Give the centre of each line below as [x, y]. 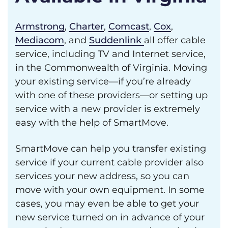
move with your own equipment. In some [110, 190]
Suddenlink [115, 40]
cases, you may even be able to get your [107, 204]
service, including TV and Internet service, [110, 54]
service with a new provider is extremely [108, 109]
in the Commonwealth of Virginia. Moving [111, 68]
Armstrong [40, 26]
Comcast [129, 26]
